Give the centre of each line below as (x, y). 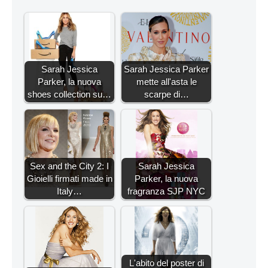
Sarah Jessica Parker (166, 69)
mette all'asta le (166, 81)
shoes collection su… (69, 94)
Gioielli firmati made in (69, 178)
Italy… (69, 191)
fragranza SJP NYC (166, 191)
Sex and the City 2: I (69, 166)
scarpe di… (166, 94)
